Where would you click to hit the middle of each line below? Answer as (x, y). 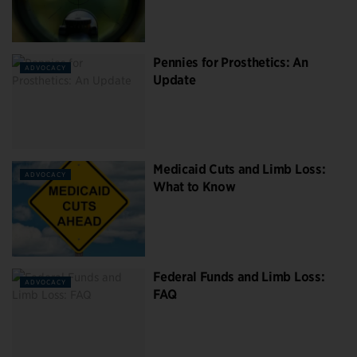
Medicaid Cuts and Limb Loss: (239, 170)
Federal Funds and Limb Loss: (239, 277)
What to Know (194, 187)
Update (175, 80)
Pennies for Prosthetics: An (231, 62)
